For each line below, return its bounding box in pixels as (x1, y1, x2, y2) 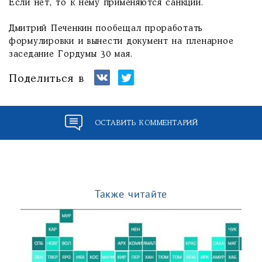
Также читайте (94, 187, 168, 201)
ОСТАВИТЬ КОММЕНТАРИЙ (94, 119, 198, 126)
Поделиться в (9, 74, 84, 84)
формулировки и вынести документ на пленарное (9, 37, 234, 46)
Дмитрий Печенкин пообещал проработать (9, 25, 204, 33)
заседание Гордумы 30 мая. (9, 50, 133, 58)
